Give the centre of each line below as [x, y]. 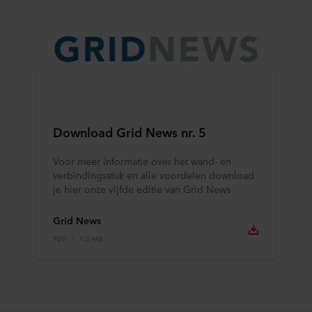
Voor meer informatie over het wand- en [142, 161]
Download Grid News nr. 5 [130, 131]
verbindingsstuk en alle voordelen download [154, 174]
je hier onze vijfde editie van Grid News [142, 188]
